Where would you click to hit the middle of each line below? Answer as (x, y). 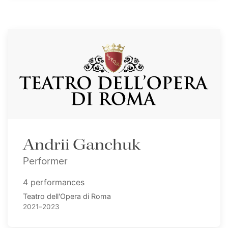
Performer (45, 161)
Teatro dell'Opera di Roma (67, 196)
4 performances (54, 182)
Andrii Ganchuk (82, 145)
